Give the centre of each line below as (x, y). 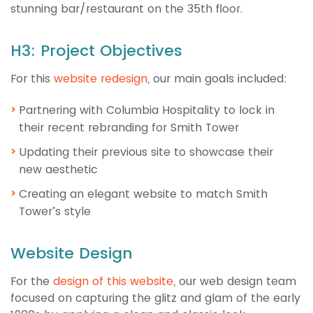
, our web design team (235, 282)
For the (32, 282)
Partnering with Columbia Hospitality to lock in (147, 110)
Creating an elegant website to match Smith (143, 194)
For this (32, 79)
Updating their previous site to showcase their (146, 152)
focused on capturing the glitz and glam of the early (155, 298)
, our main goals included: (217, 79)
